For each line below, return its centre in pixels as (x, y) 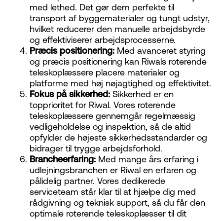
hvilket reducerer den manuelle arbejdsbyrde (117, 29)
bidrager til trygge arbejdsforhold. (96, 148)
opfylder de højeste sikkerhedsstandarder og (118, 138)
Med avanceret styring (160, 51)
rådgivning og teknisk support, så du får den (117, 203)
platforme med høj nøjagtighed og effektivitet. (120, 83)
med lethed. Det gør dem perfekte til (102, 7)
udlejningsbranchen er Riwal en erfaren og (113, 170)
